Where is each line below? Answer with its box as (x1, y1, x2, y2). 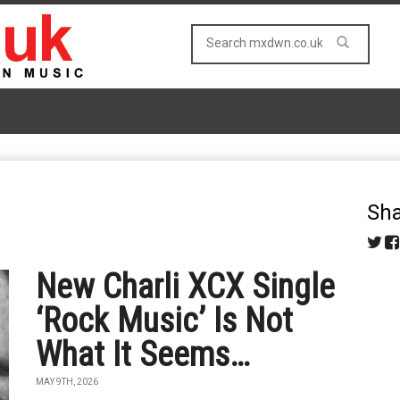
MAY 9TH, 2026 (36, 377, 99, 387)
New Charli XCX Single (36, 267, 336, 306)
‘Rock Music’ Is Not (36, 301, 294, 340)
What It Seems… (36, 335, 251, 374)
